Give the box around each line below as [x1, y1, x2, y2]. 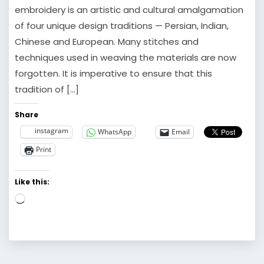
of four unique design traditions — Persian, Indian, [15, 19, 229, 32]
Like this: [15, 176, 49, 187]
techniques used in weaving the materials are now [15, 51, 236, 64]
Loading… [25, 192, 64, 205]
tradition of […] [15, 82, 79, 95]
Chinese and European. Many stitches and [15, 35, 199, 48]
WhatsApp [98, 127, 131, 137]
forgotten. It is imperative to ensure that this [15, 67, 212, 80]
